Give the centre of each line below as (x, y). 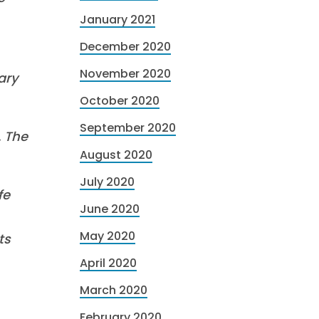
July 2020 (107, 182)
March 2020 (114, 290)
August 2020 (116, 155)
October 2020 (120, 101)
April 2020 (108, 263)
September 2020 (128, 128)
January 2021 (117, 20)
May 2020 (108, 236)
